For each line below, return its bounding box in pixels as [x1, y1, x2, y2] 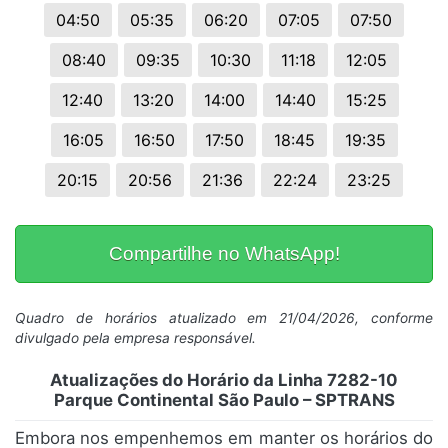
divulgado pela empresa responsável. [15, 330, 256, 347]
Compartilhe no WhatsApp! [108, 243, 340, 265]
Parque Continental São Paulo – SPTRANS [53, 390, 395, 411]
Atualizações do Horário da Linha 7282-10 [50, 370, 398, 391]
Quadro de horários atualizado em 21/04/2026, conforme [15, 310, 433, 327]
